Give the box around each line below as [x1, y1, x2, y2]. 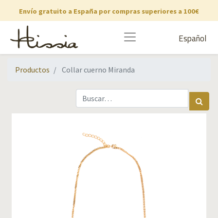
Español [179, 32, 206, 45]
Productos [15, 65, 50, 74]
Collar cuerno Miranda [62, 65, 135, 74]
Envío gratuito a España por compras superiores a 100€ [19, 7, 199, 16]
